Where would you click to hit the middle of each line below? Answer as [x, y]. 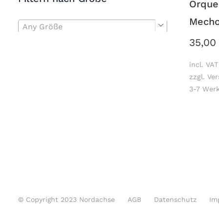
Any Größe [43, 27]
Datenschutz [175, 200]
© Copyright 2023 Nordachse [66, 200]
